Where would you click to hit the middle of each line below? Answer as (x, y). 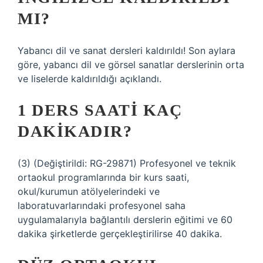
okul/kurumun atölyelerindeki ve (89, 191)
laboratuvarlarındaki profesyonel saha (102, 205)
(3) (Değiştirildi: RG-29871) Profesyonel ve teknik (127, 163)
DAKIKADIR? (75, 131)
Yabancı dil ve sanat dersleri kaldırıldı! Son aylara (127, 50)
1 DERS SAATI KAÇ (100, 110)
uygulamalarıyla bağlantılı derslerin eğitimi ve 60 (125, 220)
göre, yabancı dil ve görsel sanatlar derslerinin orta (131, 65)
